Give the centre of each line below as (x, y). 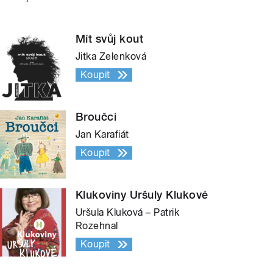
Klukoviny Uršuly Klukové (142, 194)
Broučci (96, 116)
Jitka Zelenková (111, 56)
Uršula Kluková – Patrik (128, 212)
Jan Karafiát (102, 134)
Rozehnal (97, 225)
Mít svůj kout (110, 38)
